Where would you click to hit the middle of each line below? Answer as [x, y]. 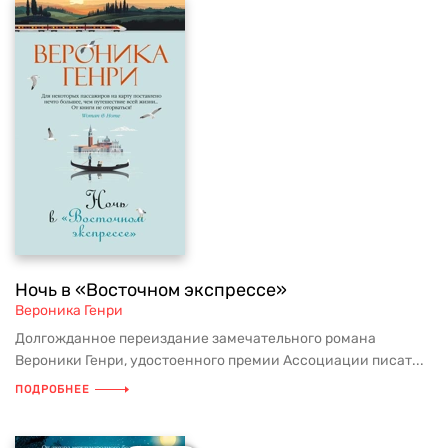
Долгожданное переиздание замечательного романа [195, 338]
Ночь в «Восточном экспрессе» [151, 290]
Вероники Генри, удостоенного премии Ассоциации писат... [219, 360]
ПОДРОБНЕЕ [52, 389]
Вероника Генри [69, 310]
